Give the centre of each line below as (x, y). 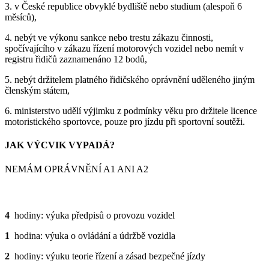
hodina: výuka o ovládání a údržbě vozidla (92, 236)
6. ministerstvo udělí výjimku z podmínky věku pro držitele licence (131, 111)
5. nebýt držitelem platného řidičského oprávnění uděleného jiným (130, 80)
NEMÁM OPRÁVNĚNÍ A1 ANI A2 (77, 169)
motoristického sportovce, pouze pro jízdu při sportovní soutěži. (125, 122)
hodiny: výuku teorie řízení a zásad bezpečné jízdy (107, 256)
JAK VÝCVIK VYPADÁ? (60, 145)
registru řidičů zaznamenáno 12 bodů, (76, 59)
